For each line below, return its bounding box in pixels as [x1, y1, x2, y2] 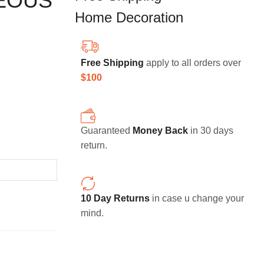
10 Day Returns [81, 193, 150, 204]
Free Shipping [81, 58, 144, 68]
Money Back [133, 126, 188, 136]
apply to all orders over [144, 58, 241, 68]
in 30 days [188, 126, 233, 136]
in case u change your [150, 193, 244, 204]
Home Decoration [75, 9, 183, 26]
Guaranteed [81, 126, 133, 136]
